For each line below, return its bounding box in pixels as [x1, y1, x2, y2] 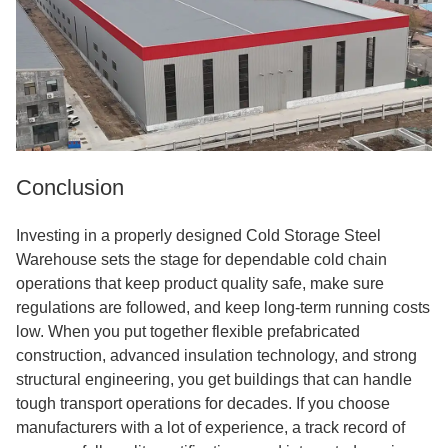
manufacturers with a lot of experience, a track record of [16, 419, 405, 436]
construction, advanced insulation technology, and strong [16, 347, 417, 364]
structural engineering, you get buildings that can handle [16, 371, 412, 388]
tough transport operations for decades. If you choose [16, 395, 390, 412]
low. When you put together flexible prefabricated [16, 323, 360, 340]
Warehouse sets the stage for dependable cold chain [16, 251, 387, 268]
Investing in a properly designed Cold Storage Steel [16, 227, 381, 244]
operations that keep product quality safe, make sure [16, 275, 384, 292]
